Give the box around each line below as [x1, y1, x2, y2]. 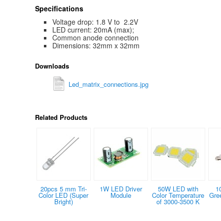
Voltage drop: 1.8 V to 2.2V [52, 17, 138, 27]
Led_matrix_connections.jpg [69, 79, 149, 89]
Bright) [54, 197, 73, 207]
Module [110, 190, 131, 200]
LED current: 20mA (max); [52, 25, 134, 35]
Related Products [35, 112, 87, 122]
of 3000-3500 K [156, 197, 200, 207]
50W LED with [157, 184, 198, 194]
